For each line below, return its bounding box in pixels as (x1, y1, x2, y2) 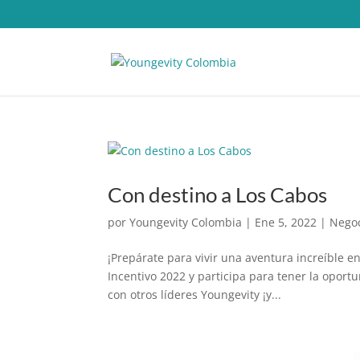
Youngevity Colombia (129, 215, 243, 230)
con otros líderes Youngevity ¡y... (108, 287, 282, 302)
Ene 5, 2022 (255, 215, 317, 230)
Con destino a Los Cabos (108, 182, 328, 207)
